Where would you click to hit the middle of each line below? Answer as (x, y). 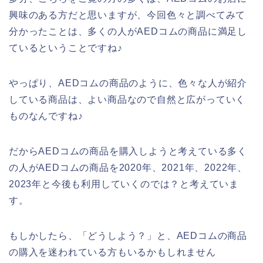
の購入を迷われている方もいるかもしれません (112, 252)
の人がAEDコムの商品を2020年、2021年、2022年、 (128, 167)
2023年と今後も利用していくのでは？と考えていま (124, 184)
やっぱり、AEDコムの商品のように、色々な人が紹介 (128, 83)
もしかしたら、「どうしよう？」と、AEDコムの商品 (128, 235)
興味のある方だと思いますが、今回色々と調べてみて (127, 15)
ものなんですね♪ (46, 116)
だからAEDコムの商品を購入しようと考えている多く (128, 151)
